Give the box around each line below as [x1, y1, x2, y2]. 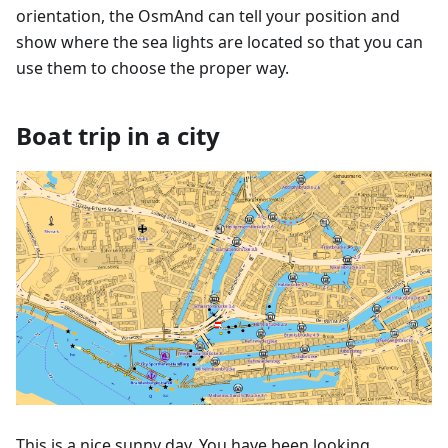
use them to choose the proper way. [16, 57, 289, 80]
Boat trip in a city [16, 119, 220, 153]
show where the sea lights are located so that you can [16, 31, 423, 54]
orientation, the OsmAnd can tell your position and [16, 5, 400, 28]
